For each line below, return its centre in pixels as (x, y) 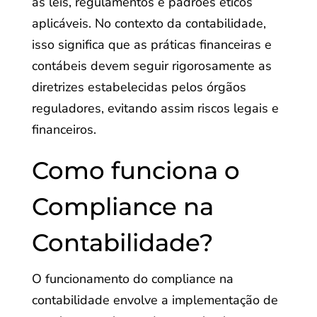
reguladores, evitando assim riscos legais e (155, 108)
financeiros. (64, 129)
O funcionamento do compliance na (132, 279)
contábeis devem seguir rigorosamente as (151, 66)
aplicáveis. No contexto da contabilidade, (149, 23)
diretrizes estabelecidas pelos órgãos (139, 87)
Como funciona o (136, 171)
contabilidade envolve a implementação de (155, 300)
